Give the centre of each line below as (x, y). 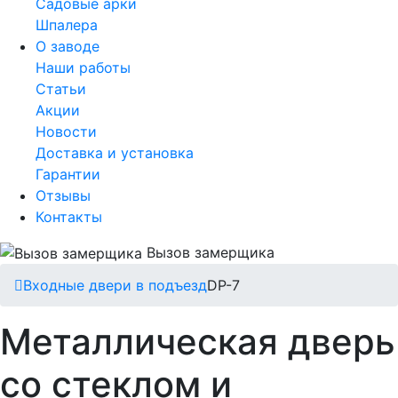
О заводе (68, 46)
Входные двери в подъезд (115, 286)
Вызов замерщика (211, 252)
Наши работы (83, 67)
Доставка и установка (115, 152)
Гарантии (68, 174)
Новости (66, 131)
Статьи (61, 88)
